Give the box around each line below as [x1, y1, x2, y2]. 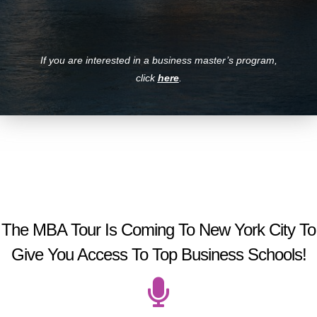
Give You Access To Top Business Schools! [11, 245, 306, 265]
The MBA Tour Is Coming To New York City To [1, 220, 316, 240]
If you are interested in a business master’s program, [40, 54, 277, 66]
